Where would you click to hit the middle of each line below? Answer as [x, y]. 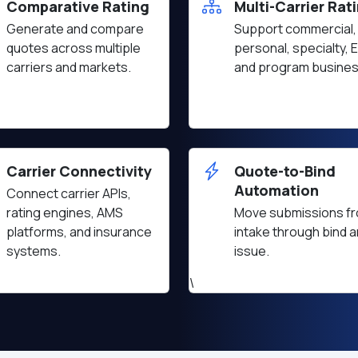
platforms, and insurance [79, 232]
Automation [276, 190]
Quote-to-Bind [285, 171]
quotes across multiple [74, 48]
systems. [34, 251]
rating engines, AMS [65, 213]
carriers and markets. [69, 67]
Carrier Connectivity [79, 171]
